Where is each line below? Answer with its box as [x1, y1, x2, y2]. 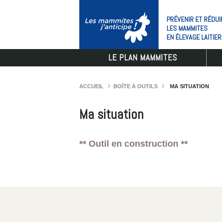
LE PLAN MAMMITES [108, 52, 177, 63]
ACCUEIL [79, 83, 104, 89]
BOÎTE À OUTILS [113, 83, 158, 89]
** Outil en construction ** [79, 139, 188, 149]
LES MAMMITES [166, 24, 208, 33]
